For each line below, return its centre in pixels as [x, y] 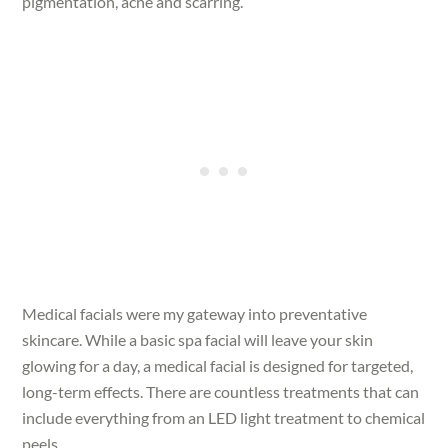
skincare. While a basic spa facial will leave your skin [198, 339]
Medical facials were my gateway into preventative [195, 313]
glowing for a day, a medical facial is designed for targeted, [218, 365]
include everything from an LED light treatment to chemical [224, 417]
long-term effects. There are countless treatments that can [221, 391]
